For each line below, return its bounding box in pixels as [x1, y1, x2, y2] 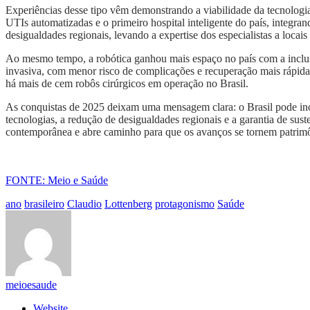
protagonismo [155, 198, 215, 210]
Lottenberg [104, 198, 152, 210]
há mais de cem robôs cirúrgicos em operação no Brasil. [6, 77, 248, 90]
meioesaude [6, 279, 57, 291]
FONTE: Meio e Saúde [6, 174, 108, 187]
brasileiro [24, 198, 64, 210]
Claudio [67, 198, 102, 210]
